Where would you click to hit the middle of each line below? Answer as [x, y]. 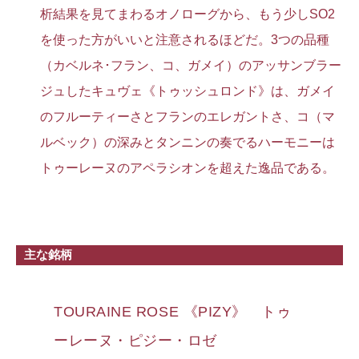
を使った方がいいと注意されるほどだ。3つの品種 [185, 39]
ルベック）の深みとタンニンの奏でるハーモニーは [188, 142]
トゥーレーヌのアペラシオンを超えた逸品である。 [188, 167]
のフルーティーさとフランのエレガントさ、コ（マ [188, 116]
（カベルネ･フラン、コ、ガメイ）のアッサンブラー [191, 65]
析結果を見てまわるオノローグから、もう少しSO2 [188, 14]
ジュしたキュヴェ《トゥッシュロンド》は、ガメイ [188, 91]
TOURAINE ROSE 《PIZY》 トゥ [173, 311]
